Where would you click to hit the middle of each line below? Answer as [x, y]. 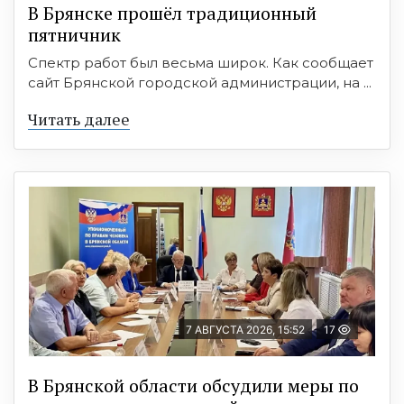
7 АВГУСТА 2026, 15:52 [245, 329]
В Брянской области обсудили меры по [193, 385]
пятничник [74, 34]
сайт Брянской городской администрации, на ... [200, 82]
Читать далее [79, 119]
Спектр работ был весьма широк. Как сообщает [201, 62]
